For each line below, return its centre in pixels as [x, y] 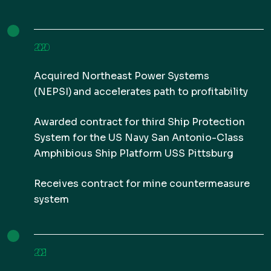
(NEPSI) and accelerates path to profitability [142, 92]
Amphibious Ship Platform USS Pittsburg [134, 153]
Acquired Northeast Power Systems [122, 76]
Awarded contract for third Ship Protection [139, 122]
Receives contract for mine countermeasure [142, 184]
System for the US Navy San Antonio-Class [139, 138]
